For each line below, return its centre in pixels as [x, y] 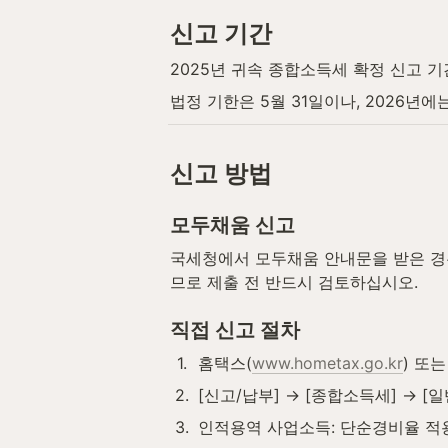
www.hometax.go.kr [327, 362]
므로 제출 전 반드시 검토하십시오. [294, 281]
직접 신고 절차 [235, 329]
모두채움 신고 [232, 224]
